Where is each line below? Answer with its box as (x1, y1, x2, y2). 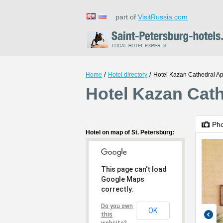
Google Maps (101, 175, 144, 183)
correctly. (101, 185, 133, 193)
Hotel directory (108, 71, 147, 78)
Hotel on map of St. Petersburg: (86, 129, 174, 136)
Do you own (101, 203, 133, 210)
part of (110, 13, 138, 21)
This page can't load (101, 165, 167, 173)
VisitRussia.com (138, 13, 188, 21)
